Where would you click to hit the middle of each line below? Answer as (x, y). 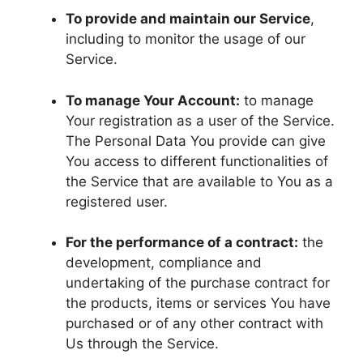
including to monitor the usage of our (186, 39)
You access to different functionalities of (197, 161)
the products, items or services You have (198, 303)
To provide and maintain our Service (188, 19)
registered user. (117, 201)
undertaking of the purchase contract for (198, 283)
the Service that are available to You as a (199, 181)
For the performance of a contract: (182, 242)
